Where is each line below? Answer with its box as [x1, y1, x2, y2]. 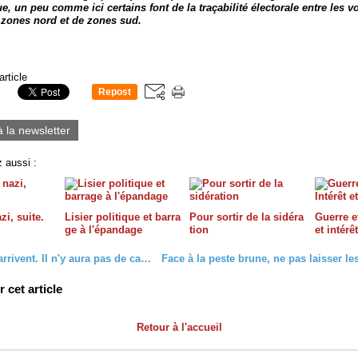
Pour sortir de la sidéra [189, 210, 304, 223]
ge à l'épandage [64, 223, 142, 236]
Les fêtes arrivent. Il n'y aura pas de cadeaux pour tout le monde [140, 252, 151, 265]
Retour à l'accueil [136, 320, 222, 333]
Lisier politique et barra [64, 210, 181, 223]
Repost [98, 86, 131, 97]
